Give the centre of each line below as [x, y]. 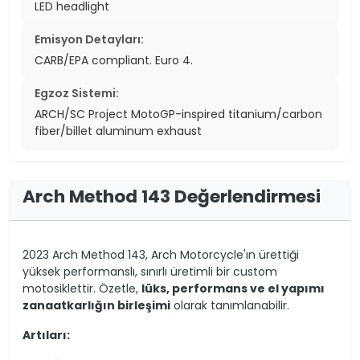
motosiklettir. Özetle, [82, 289]
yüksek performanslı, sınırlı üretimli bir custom [150, 272]
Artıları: [46, 335]
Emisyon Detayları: [89, 40]
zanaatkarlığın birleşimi [96, 306]
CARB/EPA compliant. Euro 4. [114, 61]
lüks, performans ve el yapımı [233, 289]
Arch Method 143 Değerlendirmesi [172, 197]
